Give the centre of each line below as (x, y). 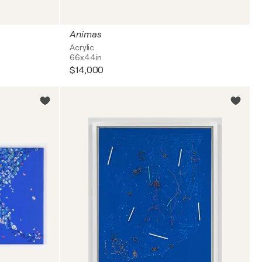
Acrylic (82, 47)
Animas (86, 35)
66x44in (86, 57)
